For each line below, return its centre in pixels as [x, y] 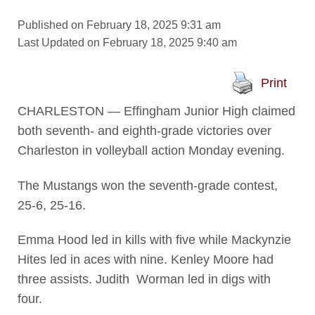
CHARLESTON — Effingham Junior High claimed [156, 111]
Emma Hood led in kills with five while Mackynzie [154, 240]
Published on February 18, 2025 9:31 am [119, 25]
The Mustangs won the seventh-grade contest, [147, 185]
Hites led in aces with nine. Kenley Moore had [145, 260]
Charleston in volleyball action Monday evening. [151, 151]
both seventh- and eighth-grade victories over [144, 131]
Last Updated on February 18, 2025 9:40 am [127, 43]
